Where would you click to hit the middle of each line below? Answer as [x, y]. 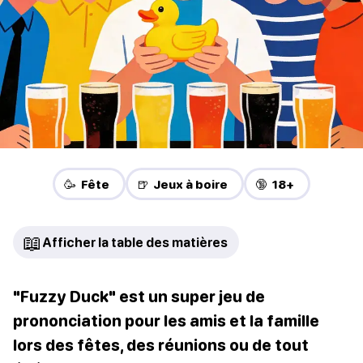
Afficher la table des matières [135, 243]
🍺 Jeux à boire [182, 184]
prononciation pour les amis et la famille [166, 321]
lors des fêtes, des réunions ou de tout [161, 345]
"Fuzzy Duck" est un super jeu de [139, 297]
